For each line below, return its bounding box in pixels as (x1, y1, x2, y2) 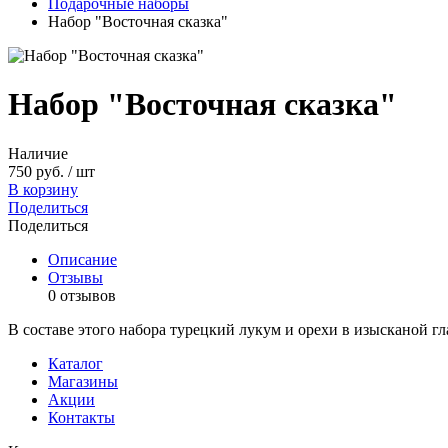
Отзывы (48, 268, 103, 286)
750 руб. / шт (8, 162, 95, 180)
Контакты (48, 408, 115, 426)
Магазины (48, 372, 118, 390)
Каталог (48, 354, 103, 372)
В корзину (8, 180, 78, 198)
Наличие (8, 144, 68, 162)
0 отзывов (48, 286, 116, 304)
